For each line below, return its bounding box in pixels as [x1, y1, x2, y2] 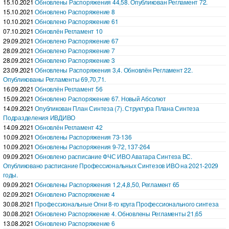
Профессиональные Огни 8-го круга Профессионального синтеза [35, 199, 219, 208]
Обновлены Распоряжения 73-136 [35, 132, 132, 141]
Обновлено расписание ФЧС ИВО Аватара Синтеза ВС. [35, 151, 192, 161]
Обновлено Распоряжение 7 [35, 45, 115, 55]
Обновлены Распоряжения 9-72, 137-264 [35, 142, 150, 151]
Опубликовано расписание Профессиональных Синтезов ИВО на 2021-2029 [3, 161, 219, 170]
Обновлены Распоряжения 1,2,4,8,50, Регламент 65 [35, 179, 180, 189]
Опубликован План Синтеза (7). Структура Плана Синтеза [35, 103, 199, 112]
